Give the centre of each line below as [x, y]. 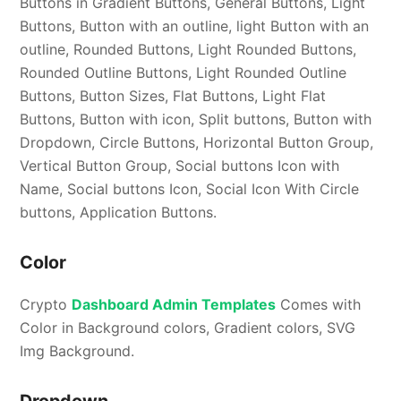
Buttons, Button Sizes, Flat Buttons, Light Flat [173, 95]
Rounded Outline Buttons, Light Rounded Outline [183, 72]
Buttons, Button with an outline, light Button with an [195, 26]
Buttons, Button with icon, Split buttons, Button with [196, 119]
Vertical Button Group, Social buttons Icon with [180, 165]
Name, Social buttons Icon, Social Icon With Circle [190, 188]
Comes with [319, 304]
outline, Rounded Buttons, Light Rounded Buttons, [188, 49]
